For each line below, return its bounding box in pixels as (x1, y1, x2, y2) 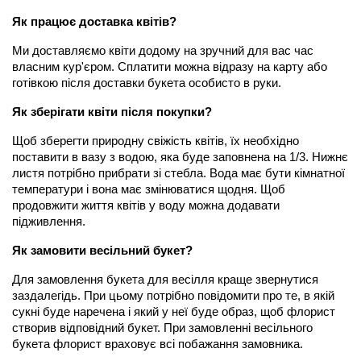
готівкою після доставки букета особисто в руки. (12, 77, 281, 90)
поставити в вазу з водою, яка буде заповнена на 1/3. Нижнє (12, 151, 348, 164)
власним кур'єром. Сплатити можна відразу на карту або (12, 60, 327, 74)
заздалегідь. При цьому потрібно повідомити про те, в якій (12, 289, 334, 303)
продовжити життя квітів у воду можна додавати (12, 199, 280, 213)
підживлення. (12, 215, 85, 229)
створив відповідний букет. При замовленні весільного (12, 322, 313, 335)
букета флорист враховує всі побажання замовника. (12, 338, 303, 351)
